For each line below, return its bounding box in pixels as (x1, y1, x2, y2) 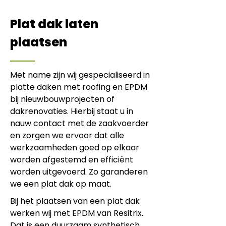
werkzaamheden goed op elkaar (10, 142, 139, 153)
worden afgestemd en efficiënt (10, 154, 133, 165)
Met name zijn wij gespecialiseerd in (10, 69, 150, 81)
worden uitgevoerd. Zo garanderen (10, 166, 148, 178)
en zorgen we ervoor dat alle (10, 130, 124, 141)
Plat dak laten (10, 16, 98, 32)
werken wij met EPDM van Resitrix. (10, 207, 143, 219)
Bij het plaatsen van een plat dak (10, 195, 140, 207)
